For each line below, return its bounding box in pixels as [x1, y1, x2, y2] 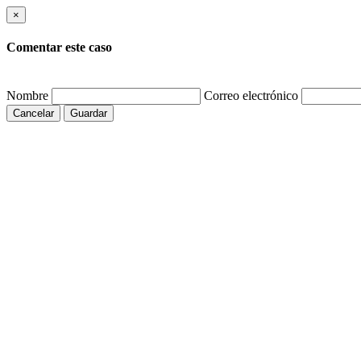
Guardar [70, 106, 107, 119]
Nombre [6, 88, 48, 102]
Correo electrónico [204, 88, 298, 102]
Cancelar [13, 106, 54, 119]
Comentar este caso [6, 40, 112, 55]
